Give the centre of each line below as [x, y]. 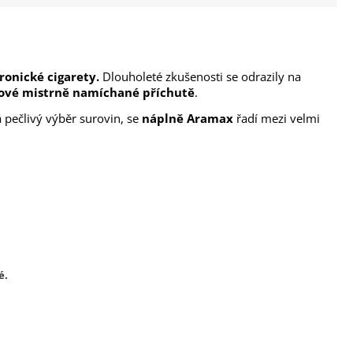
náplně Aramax [188, 119]
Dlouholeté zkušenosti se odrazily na [200, 77]
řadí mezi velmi [277, 119]
